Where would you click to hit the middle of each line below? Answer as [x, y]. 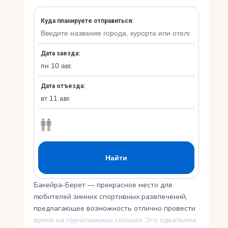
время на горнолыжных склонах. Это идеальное [115, 220]
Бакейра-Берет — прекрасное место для [103, 185]
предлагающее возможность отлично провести [115, 209]
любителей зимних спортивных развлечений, [111, 197]
